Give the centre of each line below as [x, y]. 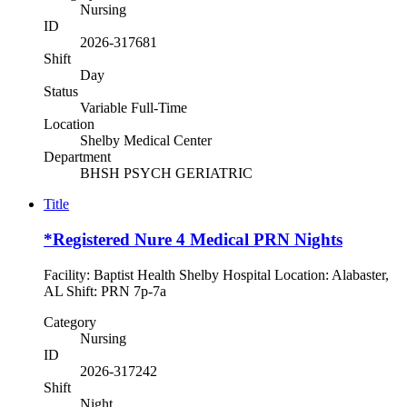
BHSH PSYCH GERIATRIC [166, 174]
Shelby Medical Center [146, 141]
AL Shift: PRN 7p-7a [116, 291]
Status [61, 92]
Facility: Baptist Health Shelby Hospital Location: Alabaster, [216, 274]
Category [70, 322]
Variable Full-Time [134, 108]
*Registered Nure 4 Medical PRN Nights [193, 240]
